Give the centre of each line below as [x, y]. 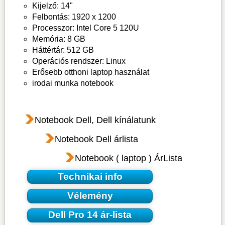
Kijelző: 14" [52, 6]
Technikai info [90, 176]
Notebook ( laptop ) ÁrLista [128, 158]
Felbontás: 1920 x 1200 [74, 17]
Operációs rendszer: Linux [79, 61]
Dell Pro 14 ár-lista [90, 215]
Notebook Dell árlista [96, 139]
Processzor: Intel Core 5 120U [85, 28]
